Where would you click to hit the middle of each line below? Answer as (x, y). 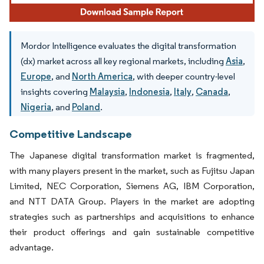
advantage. (32, 247)
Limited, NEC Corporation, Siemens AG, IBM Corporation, (132, 186)
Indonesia (149, 91)
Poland (86, 107)
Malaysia (107, 91)
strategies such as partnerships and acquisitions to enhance (132, 216)
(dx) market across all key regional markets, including (123, 61)
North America (102, 76)
